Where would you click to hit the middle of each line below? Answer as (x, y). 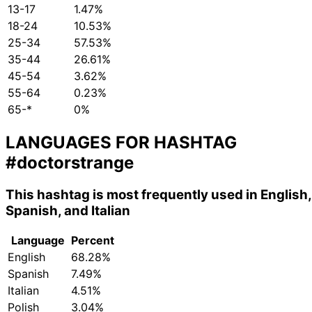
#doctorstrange (70, 162)
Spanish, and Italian (68, 210)
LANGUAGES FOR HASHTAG (121, 142)
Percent (93, 241)
